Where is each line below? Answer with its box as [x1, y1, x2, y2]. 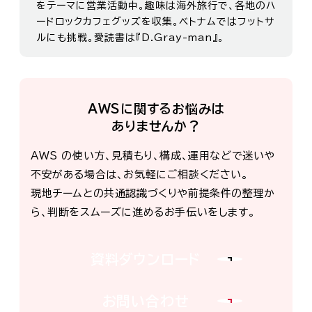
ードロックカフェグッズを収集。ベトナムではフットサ [36, 17, 274, 27]
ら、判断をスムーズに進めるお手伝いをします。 [31, 207, 256, 218]
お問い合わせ [102, 293, 189, 308]
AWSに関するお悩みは [88, 102, 224, 116]
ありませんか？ [111, 120, 201, 133]
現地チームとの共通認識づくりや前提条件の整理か [31, 188, 275, 199]
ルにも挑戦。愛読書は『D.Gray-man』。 [36, 33, 224, 43]
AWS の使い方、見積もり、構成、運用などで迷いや [31, 150, 276, 162]
